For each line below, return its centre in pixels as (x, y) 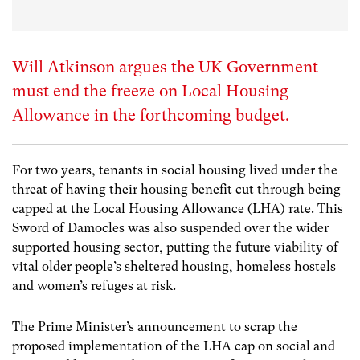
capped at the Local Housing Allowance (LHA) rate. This (178, 209)
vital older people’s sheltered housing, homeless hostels (174, 266)
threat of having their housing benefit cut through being (176, 189)
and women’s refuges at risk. (94, 286)
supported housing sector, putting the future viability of (175, 247)
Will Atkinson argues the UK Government (165, 67)
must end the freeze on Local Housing (150, 91)
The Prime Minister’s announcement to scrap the (155, 327)
